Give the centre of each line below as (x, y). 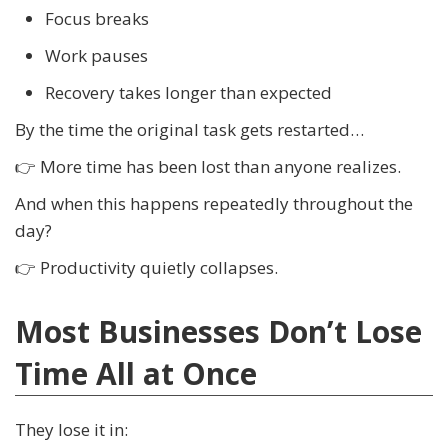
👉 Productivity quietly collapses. (146, 268)
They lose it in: (71, 430)
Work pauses (96, 56)
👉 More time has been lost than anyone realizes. (208, 167)
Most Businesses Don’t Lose (218, 332)
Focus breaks (97, 19)
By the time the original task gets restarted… (189, 130)
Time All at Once (136, 374)
